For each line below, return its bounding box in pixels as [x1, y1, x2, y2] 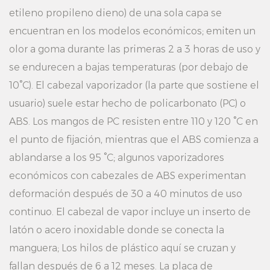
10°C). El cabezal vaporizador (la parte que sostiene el [9, 80, 259, 91]
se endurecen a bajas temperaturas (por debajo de [9, 61, 248, 73]
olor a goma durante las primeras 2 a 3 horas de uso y [9, 43, 260, 55]
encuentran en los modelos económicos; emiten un [9, 25, 256, 37]
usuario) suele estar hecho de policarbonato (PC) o [9, 98, 246, 109]
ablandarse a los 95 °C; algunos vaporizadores [9, 152, 224, 163]
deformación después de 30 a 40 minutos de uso [9, 188, 242, 199]
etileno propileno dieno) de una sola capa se [9, 7, 222, 19]
